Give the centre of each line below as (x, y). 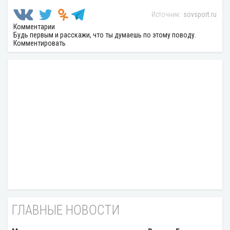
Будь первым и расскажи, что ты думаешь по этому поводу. (105, 35)
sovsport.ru (200, 14)
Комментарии (34, 26)
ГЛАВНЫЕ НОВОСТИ (66, 210)
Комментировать (40, 43)
